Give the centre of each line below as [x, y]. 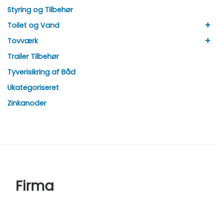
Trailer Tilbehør [33, 57]
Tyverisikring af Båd [41, 72]
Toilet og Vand [33, 26]
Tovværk [23, 41]
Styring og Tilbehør [40, 10]
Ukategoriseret [33, 88]
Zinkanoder [27, 103]
